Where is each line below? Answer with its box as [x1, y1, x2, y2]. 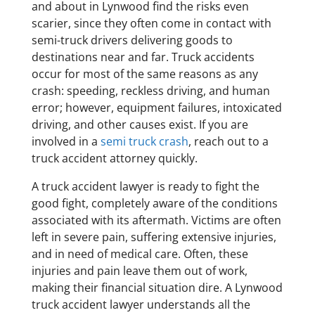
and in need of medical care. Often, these [31, 246, 248, 262]
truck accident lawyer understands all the [31, 297, 250, 313]
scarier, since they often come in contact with [31, 15, 271, 32]
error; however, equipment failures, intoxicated [31, 100, 282, 116]
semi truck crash [100, 134, 188, 150]
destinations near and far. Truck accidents [31, 49, 255, 65]
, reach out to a [188, 134, 269, 150]
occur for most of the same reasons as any [31, 66, 258, 82]
